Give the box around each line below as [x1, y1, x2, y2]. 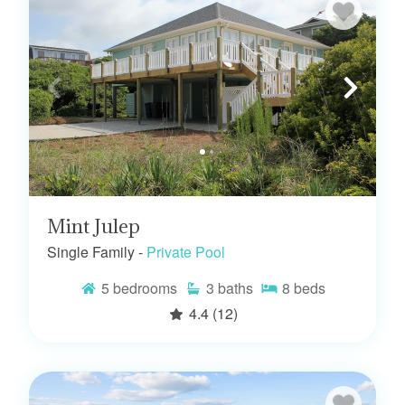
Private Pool [146, 240, 225, 262]
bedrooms [113, 277, 177, 298]
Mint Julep [47, 213, 140, 239]
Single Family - [47, 240, 143, 262]
